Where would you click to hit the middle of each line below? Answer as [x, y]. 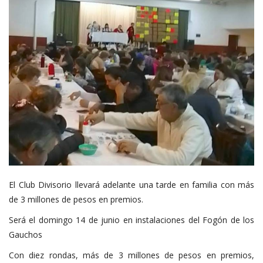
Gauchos [26, 234]
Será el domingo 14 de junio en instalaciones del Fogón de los [131, 220]
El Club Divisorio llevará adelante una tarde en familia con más [131, 184]
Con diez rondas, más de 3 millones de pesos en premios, [131, 255]
